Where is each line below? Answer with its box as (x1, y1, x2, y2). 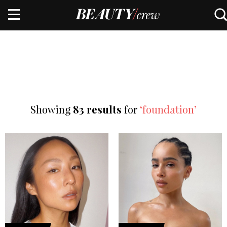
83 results (73, 102, 124, 116)
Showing (30, 102, 73, 116)
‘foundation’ (140, 102, 197, 116)
